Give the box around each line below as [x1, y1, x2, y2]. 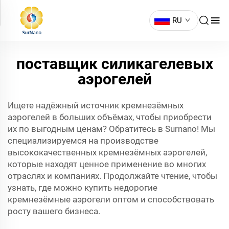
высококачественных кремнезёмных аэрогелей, [8, 147, 207, 157]
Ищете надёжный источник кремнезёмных [8, 100, 184, 110]
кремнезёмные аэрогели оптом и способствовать [8, 194, 214, 204]
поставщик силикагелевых [16, 55, 213, 73]
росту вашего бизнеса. [8, 206, 100, 216]
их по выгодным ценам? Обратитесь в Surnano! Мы [8, 124, 215, 134]
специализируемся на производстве [8, 135, 158, 146]
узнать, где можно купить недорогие [8, 182, 157, 193]
